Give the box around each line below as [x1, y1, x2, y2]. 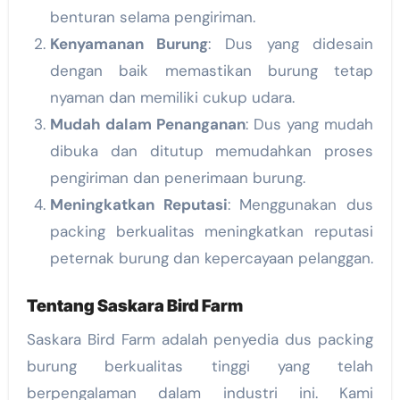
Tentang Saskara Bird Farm [26, 296, 243, 317]
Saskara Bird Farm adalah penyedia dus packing [26, 329, 374, 349]
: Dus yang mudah [245, 114, 374, 135]
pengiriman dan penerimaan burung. [49, 168, 305, 188]
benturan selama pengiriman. [49, 7, 255, 28]
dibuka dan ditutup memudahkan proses [49, 141, 374, 162]
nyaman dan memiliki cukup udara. [49, 87, 295, 108]
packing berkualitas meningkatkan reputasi [49, 221, 374, 242]
